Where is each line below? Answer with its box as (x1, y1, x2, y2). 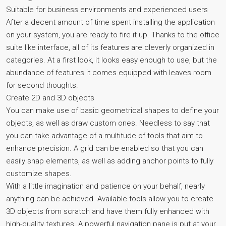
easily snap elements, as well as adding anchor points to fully (6, 156, 213, 165)
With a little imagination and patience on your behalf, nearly (6, 182, 205, 191)
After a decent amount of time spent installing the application (6, 18, 215, 27)
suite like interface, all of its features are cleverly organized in (6, 43, 214, 52)
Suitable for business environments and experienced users (6, 5, 208, 14)
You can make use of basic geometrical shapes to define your (6, 106, 219, 115)
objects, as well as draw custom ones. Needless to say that (6, 119, 210, 128)
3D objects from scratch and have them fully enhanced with (6, 207, 209, 216)
